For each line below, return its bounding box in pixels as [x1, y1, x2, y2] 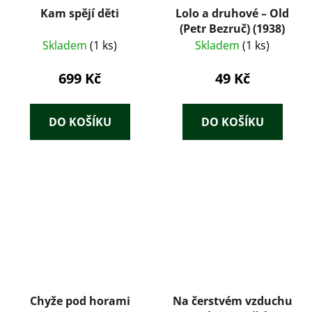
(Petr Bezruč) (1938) [180, 20, 285, 36]
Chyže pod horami [29, 293, 130, 309]
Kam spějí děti [40, 5, 119, 21]
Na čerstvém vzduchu [172, 293, 292, 309]
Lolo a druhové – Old [175, 5, 289, 21]
